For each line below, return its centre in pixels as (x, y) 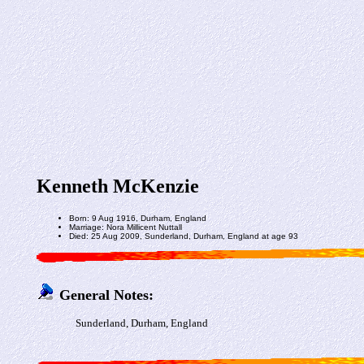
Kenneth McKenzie (117, 186)
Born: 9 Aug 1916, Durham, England (137, 218)
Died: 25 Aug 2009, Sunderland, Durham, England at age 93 (183, 236)
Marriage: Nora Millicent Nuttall (125, 227)
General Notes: (106, 295)
